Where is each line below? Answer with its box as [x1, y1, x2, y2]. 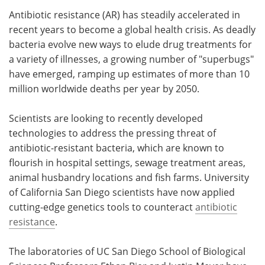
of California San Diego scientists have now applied [9, 185, 235, 199]
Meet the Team [32, 17, 100, 29]
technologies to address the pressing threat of [9, 126, 216, 140]
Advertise [177, 17, 220, 29]
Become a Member [157, 44, 240, 56]
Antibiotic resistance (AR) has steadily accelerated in [9, 8, 240, 21]
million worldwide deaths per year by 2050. [9, 82, 199, 95]
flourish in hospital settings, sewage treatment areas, [9, 156, 245, 169]
